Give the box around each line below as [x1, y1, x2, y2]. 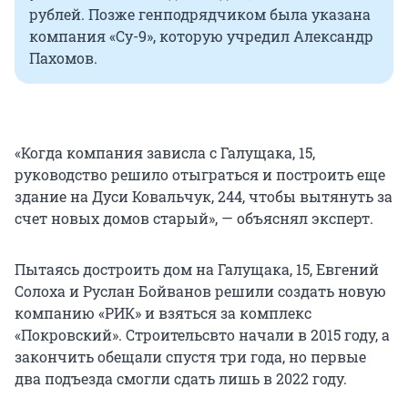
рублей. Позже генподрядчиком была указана [29, 5, 371, 25]
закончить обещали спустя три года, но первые [15, 347, 366, 367]
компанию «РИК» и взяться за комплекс [15, 303, 311, 323]
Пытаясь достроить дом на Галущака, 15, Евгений [15, 260, 379, 280]
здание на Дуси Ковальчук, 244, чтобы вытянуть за [15, 187, 393, 207]
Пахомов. [29, 48, 97, 68]
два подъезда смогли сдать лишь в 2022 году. [15, 369, 347, 389]
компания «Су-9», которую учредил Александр [29, 26, 373, 46]
